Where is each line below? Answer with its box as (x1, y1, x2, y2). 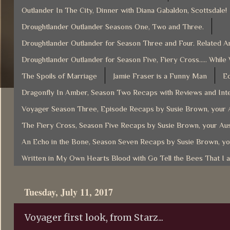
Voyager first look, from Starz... (25, 211, 163, 223)
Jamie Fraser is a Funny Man (113, 71, 207, 80)
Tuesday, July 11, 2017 (24, 185, 113, 199)
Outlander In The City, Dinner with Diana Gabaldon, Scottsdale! (22, 5, 227, 14)
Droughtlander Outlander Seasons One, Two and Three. (22, 22, 204, 31)
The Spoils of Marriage (22, 71, 97, 80)
